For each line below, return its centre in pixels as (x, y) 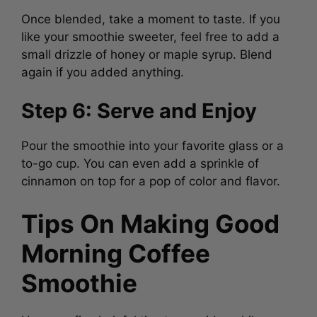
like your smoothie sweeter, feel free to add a (150, 34)
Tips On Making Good (150, 220)
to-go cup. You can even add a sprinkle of (140, 161)
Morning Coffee (116, 250)
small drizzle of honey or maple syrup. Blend (147, 51)
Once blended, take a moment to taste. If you (151, 16)
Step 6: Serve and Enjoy (139, 108)
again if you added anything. (103, 69)
